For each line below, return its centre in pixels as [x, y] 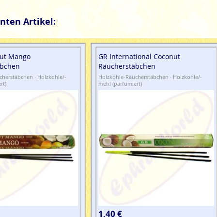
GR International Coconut [139, 57]
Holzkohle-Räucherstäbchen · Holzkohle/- [150, 77]
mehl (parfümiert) [120, 84]
